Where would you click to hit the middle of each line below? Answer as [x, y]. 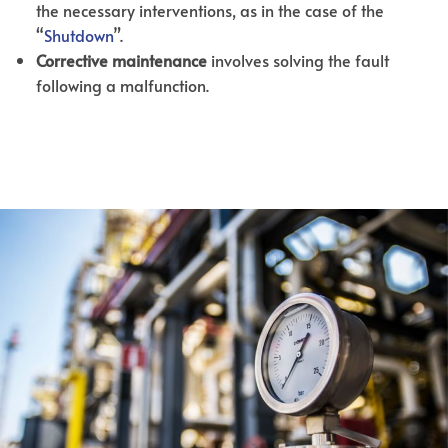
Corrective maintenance [123, 59]
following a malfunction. [122, 84]
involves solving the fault [299, 59]
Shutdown [78, 34]
